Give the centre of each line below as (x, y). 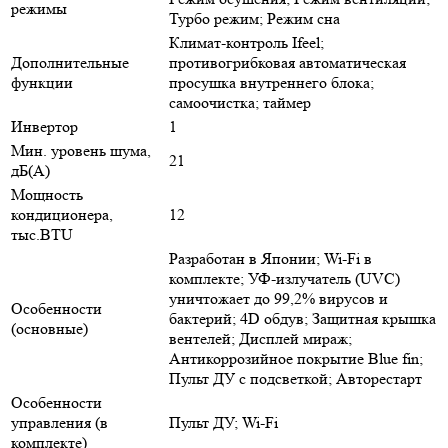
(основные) (49, 328)
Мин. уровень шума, (81, 150)
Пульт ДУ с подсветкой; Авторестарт (295, 378)
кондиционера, (62, 214)
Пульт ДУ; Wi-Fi (223, 422)
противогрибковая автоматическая (287, 62)
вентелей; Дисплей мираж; (260, 338)
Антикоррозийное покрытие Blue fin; (296, 358)
